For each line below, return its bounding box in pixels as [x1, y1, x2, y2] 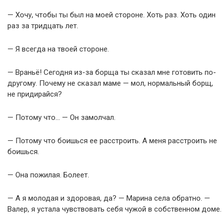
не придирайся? [7, 89, 62, 99]
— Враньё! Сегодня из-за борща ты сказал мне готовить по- [7, 67, 216, 77]
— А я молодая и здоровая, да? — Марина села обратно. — [7, 193, 210, 203]
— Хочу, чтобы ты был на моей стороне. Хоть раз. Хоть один [7, 10, 216, 19]
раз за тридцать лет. [7, 21, 78, 30]
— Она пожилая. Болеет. [7, 170, 89, 179]
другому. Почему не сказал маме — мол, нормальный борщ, [7, 78, 213, 88]
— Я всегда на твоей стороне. [7, 44, 109, 54]
